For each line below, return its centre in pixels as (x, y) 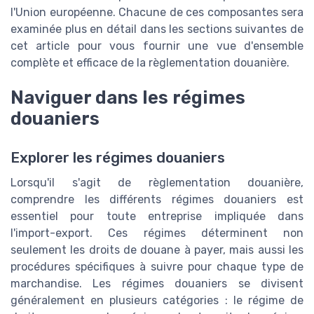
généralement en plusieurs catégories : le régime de (157, 301)
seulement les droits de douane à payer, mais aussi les (157, 250)
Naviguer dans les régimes (128, 98)
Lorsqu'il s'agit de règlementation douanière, (157, 183)
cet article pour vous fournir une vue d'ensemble (157, 46)
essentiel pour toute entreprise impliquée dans (157, 217)
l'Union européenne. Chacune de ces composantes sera (157, 13)
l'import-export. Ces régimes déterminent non (157, 233)
